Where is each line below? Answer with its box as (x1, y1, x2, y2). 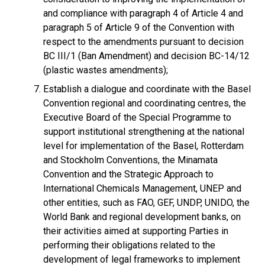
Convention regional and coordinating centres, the (43, 98, 246, 109)
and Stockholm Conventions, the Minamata (43, 154, 218, 166)
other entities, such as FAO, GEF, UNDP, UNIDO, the (43, 197, 250, 208)
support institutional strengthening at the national (43, 126, 244, 137)
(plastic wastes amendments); (43, 64, 168, 76)
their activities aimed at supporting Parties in (43, 225, 228, 237)
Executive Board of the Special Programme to (43, 112, 231, 123)
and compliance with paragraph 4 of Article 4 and (43, 8, 243, 19)
